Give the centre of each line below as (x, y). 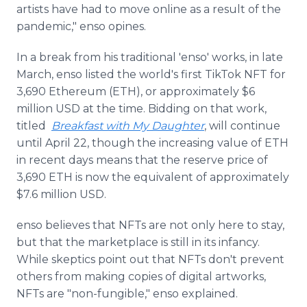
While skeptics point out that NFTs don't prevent (150, 259)
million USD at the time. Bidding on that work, (142, 109)
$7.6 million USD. (64, 194)
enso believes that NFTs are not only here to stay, (150, 225)
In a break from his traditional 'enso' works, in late (150, 57)
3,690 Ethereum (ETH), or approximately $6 (136, 91)
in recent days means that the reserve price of (142, 160)
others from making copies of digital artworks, (141, 277)
